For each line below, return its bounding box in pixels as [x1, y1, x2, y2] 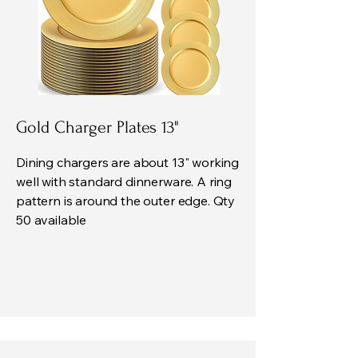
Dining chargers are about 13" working [16, 153, 240, 170]
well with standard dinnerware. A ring [16, 173, 233, 189]
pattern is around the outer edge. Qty [16, 192, 236, 209]
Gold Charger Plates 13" [16, 117, 179, 137]
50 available [16, 211, 87, 228]
